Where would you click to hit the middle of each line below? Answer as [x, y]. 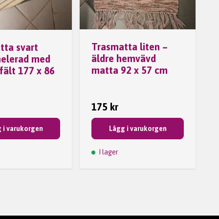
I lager [108, 152]
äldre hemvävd [124, 58]
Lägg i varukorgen [138, 128]
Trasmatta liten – [130, 46]
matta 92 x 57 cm [130, 70]
